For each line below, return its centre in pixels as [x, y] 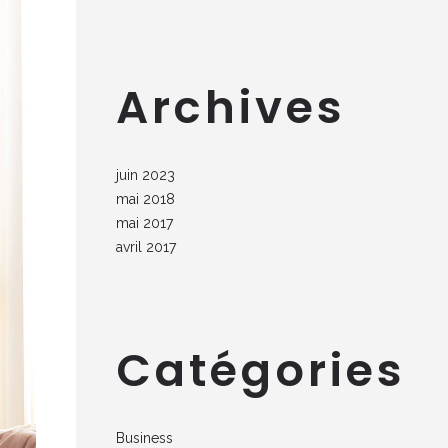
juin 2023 [145, 175]
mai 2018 [145, 199]
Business [144, 438]
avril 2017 [146, 247]
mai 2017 [144, 223]
